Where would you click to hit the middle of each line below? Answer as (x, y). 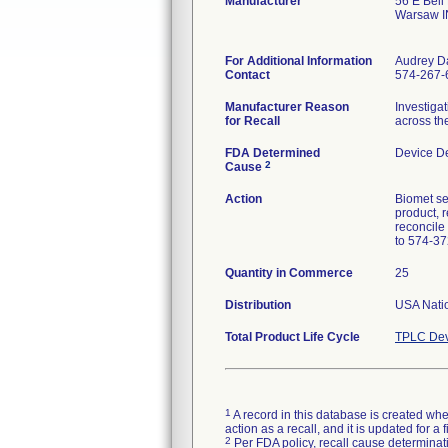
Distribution (258, 305)
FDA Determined (272, 153)
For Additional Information (298, 61)
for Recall (252, 121)
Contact (247, 75)
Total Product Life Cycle (292, 337)
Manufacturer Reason (287, 107)
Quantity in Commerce (289, 273)
